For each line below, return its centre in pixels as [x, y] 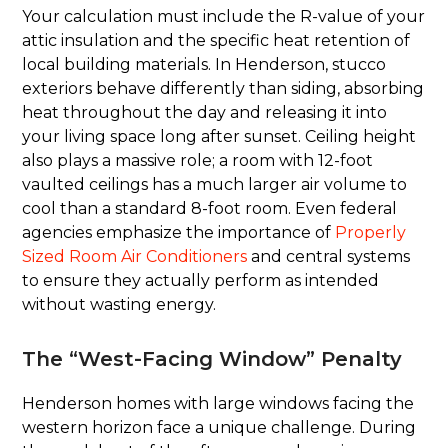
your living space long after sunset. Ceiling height [219, 137]
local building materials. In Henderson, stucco [204, 65]
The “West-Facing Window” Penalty [212, 359]
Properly [371, 233]
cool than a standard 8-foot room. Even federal [210, 209]
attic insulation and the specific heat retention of [216, 41]
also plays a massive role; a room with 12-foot [198, 161]
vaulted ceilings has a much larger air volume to [215, 185]
